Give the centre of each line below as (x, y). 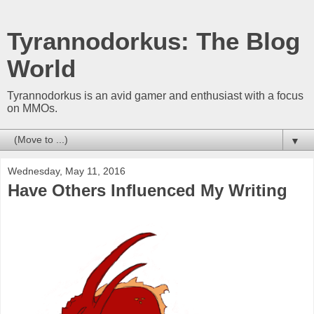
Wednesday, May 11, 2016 (67, 171)
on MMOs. (32, 108)
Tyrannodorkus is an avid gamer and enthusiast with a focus (155, 96)
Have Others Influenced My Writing (148, 190)
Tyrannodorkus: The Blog (153, 41)
